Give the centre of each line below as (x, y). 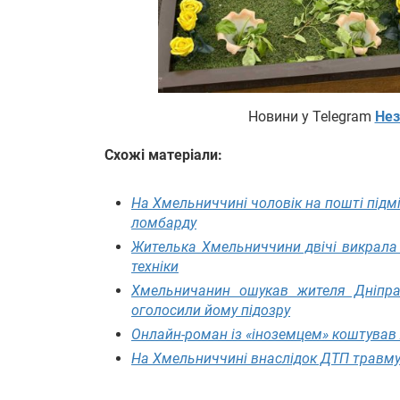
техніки (155, 266)
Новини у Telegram (311, 117)
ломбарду (164, 222)
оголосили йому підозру (211, 310)
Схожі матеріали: (163, 155)
